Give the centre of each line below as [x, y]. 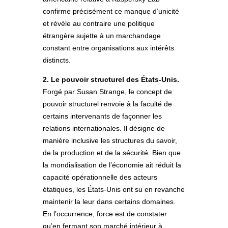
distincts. [57, 60]
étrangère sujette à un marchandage [102, 36]
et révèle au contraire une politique [99, 24]
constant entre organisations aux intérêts [108, 48]
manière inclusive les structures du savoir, [110, 141]
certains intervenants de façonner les [102, 116]
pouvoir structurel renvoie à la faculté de [107, 104]
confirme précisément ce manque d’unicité [111, 11]
